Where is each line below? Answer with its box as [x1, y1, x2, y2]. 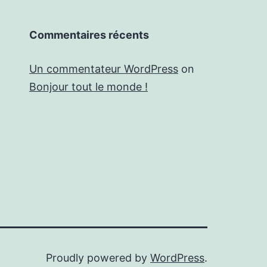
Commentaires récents [29, 29, 149, 41]
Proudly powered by [46, 252, 150, 264]
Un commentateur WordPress [29, 63, 178, 75]
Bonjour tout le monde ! [29, 80, 148, 93]
